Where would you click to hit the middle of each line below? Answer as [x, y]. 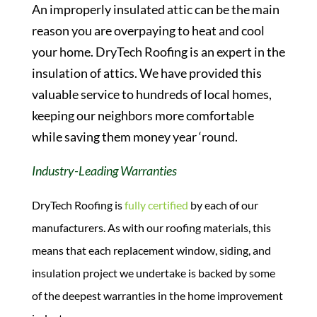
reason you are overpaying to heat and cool [148, 30]
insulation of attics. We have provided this [146, 73]
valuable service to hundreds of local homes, [151, 94]
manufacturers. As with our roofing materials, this [151, 227]
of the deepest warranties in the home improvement [157, 295]
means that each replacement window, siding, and [151, 250]
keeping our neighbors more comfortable [143, 115]
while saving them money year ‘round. [134, 137]
